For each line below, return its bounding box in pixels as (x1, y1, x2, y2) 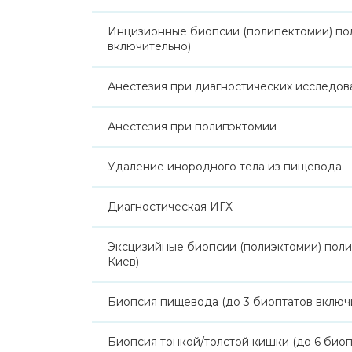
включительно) (108, 39, 191, 53)
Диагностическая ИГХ (108, 200, 233, 214)
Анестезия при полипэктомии (108, 119, 277, 134)
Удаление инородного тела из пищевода (108, 159, 342, 174)
